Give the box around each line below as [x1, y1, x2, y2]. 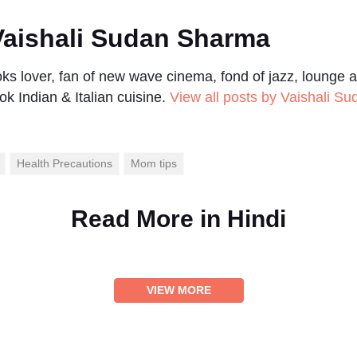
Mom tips [131, 156, 177, 170]
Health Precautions [17, 156, 112, 170]
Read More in [71, 205, 227, 232]
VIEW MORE [146, 283, 211, 296]
